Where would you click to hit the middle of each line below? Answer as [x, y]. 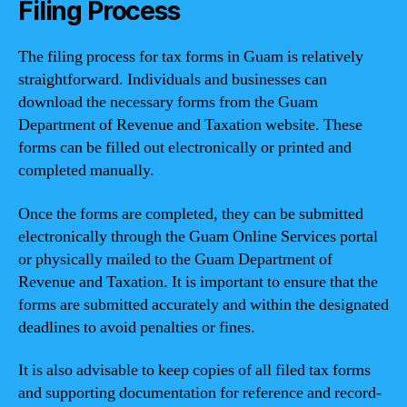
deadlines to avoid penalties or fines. [137, 327]
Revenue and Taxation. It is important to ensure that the [198, 282]
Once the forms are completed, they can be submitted [191, 213]
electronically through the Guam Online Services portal [198, 236]
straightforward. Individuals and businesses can [173, 79]
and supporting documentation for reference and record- [200, 393]
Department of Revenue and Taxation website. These [190, 125]
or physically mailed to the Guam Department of [175, 259]
